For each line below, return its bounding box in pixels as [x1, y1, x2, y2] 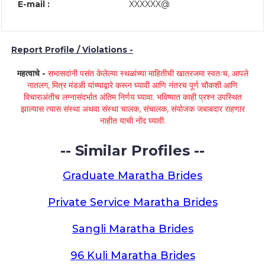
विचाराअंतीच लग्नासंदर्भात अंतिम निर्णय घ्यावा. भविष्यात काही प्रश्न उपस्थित [23, 92, 242, 102]
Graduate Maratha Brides [63, 169, 202, 182]
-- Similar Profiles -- [60, 142, 205, 159]
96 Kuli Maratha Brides [70, 249, 195, 262]
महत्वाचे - [17, 68, 48, 79]
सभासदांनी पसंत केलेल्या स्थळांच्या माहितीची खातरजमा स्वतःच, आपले [47, 68, 248, 79]
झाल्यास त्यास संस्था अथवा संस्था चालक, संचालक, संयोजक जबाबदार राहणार [20, 104, 245, 114]
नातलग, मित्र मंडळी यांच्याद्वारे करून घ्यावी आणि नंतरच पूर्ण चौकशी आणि [27, 80, 238, 91]
